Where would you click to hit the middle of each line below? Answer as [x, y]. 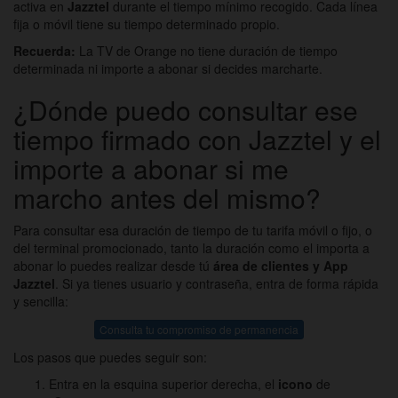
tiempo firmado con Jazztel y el [197, 139]
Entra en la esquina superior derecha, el [163, 383]
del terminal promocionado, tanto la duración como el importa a [191, 247]
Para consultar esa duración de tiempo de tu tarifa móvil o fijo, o [193, 230]
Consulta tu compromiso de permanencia [199, 329]
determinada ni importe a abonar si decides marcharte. [168, 68]
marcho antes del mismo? [167, 197]
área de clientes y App [281, 265]
